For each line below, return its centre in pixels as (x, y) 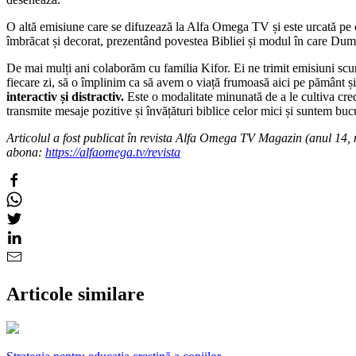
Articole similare (75, 294)
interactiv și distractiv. (65, 96)
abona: (26, 152)
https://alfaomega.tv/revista (113, 152)
